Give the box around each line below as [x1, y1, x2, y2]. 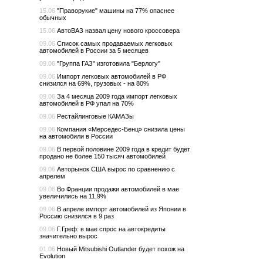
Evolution [39, 252, 65, 259]
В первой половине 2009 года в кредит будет [55, 146, 190, 153]
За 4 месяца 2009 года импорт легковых [55, 93, 177, 100]
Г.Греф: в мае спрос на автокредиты [55, 225, 166, 232]
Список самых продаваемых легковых [55, 40, 173, 47]
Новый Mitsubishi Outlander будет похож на [55, 245, 184, 252]
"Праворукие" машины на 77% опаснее [55, 7, 174, 14]
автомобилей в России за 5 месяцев [39, 47, 149, 54]
